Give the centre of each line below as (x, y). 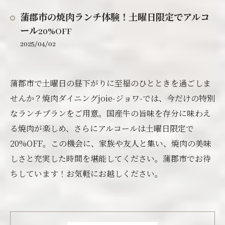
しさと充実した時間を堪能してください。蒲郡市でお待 (110, 158)
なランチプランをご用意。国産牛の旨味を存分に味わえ (110, 113)
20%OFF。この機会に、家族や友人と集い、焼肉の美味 (111, 143)
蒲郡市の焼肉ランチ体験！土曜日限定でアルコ (115, 18)
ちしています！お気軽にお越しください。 (86, 174)
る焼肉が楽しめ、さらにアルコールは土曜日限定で (102, 128)
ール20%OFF (46, 32)
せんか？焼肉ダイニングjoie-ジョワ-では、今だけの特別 (113, 98)
